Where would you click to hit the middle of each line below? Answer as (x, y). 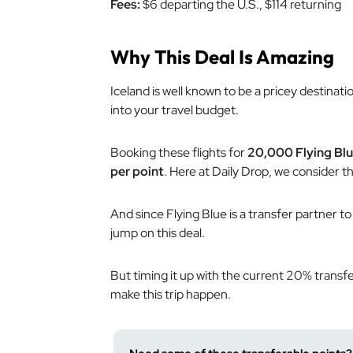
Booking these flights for (179, 152)
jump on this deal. (158, 233)
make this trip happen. (171, 294)
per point (137, 171)
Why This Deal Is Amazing (222, 57)
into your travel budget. (175, 110)
